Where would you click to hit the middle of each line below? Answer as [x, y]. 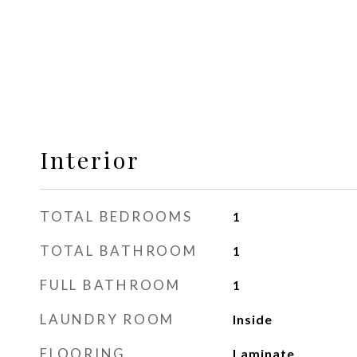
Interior [90, 159]
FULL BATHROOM [110, 285]
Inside [252, 319]
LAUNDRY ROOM [107, 319]
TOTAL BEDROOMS [116, 216]
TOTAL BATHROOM [119, 251]
